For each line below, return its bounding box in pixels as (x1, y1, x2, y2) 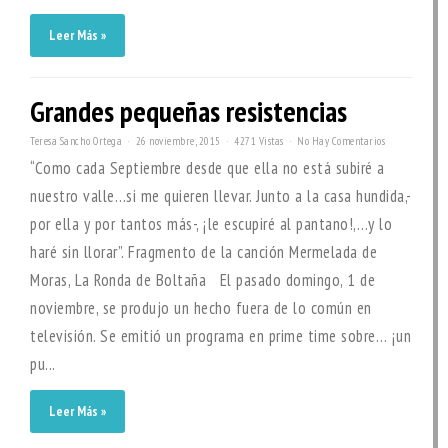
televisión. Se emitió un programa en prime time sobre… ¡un (30, 325, 411, 347)
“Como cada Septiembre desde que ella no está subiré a (30, 157, 385, 179)
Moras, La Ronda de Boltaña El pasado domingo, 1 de (30, 269, 375, 291)
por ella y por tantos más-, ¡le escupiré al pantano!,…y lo (30, 213, 392, 235)
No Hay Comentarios (297, 134, 385, 148)
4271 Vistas (234, 134, 284, 148)
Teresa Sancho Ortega (30, 134, 122, 148)
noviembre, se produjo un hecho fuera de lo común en (30, 297, 372, 319)
